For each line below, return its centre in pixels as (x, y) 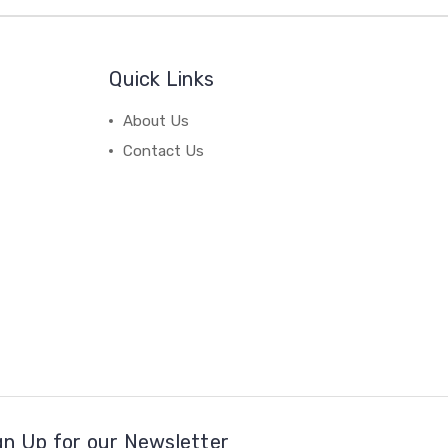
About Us (156, 121)
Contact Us (164, 151)
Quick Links (162, 79)
